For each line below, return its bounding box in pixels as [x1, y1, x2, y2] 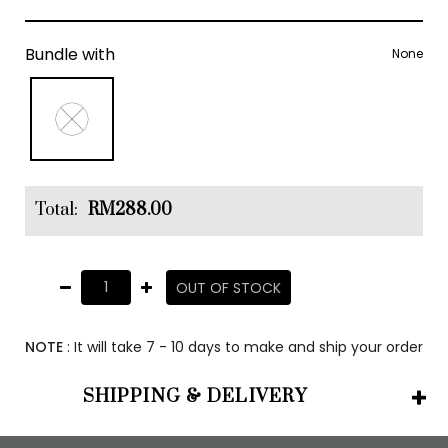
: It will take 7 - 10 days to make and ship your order [62, 337, 423, 358]
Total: [34, 199, 78, 222]
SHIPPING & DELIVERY [82, 385, 308, 409]
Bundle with [24, 42, 115, 66]
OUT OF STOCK [175, 277, 281, 298]
